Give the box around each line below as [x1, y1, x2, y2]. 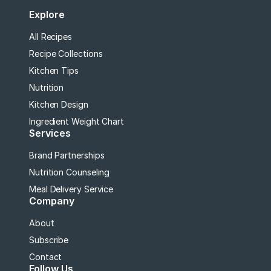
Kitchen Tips [29, 65, 79, 76]
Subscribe [29, 235, 69, 246]
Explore [29, 8, 65, 21]
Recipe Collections [29, 48, 103, 59]
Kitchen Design [29, 99, 88, 110]
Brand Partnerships [29, 150, 105, 161]
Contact [29, 252, 62, 263]
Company [29, 195, 74, 207]
